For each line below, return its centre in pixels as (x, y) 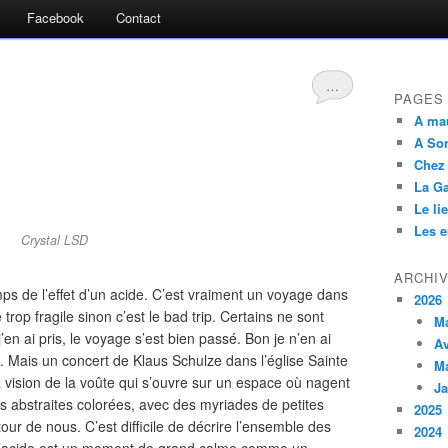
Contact (138, 17)
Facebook (55, 17)
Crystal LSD (54, 240)
